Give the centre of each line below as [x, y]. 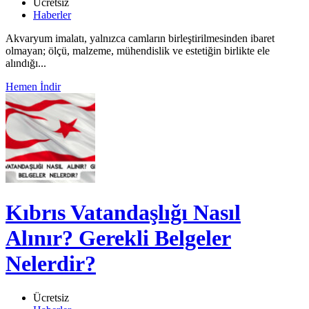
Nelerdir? [51, 264]
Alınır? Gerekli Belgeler [118, 238]
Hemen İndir [33, 86]
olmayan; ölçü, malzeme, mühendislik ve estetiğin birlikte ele [138, 50]
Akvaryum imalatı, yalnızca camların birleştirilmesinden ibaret [140, 38]
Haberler [52, 14]
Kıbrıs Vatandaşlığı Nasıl [123, 213]
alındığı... [26, 63]
